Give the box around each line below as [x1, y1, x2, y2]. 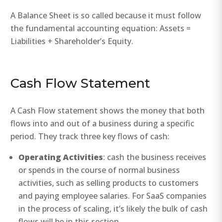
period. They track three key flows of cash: [10, 131, 170, 142]
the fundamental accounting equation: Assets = [10, 23, 191, 34]
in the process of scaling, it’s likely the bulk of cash [18, 203, 208, 215]
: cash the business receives [103, 152, 207, 163]
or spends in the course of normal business [18, 165, 180, 176]
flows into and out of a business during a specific [10, 118, 195, 129]
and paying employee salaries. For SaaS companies [18, 190, 207, 202]
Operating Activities [18, 152, 104, 163]
